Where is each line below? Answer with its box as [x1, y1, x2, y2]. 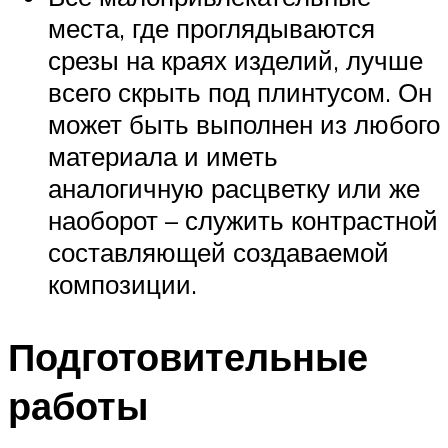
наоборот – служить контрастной [48, 203, 438, 236]
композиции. [48, 267, 197, 300]
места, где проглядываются [48, 11, 375, 44]
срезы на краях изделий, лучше [48, 43, 423, 76]
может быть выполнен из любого [48, 107, 440, 140]
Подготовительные [8, 331, 368, 381]
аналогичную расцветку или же [48, 171, 420, 204]
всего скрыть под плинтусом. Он [48, 75, 432, 108]
